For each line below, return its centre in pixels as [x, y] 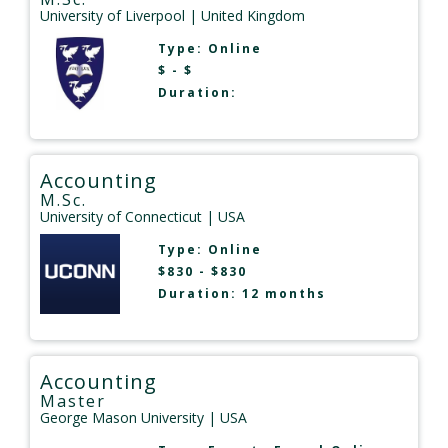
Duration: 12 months [241, 293]
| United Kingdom [245, 15]
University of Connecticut [121, 216]
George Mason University [122, 417]
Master [73, 400]
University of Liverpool [112, 15]
